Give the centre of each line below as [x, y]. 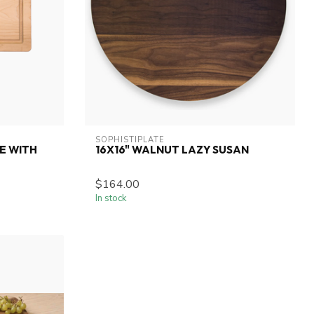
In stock [111, 199]
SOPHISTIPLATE [130, 140]
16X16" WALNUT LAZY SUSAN [172, 150]
